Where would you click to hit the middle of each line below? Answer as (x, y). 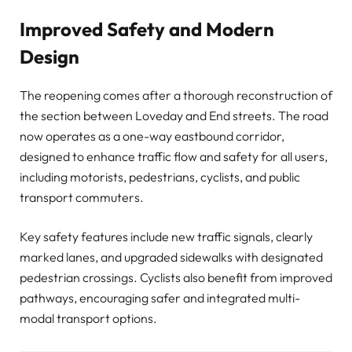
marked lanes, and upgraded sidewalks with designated (171, 257)
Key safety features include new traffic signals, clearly (166, 236)
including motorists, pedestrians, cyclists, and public (160, 176)
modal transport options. (88, 318)
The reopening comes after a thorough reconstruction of (176, 95)
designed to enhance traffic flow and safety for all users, (174, 156)
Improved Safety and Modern (147, 29)
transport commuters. (82, 197)
